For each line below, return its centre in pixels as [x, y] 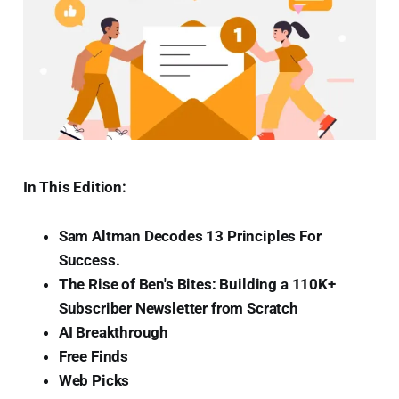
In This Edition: [74, 187]
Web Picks [94, 381]
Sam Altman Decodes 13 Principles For [190, 236]
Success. [89, 261]
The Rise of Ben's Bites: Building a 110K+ [197, 285]
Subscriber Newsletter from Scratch [178, 309]
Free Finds [94, 357]
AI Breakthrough [114, 333]
